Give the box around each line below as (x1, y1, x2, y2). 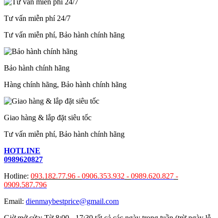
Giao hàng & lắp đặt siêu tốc (4, 113, 91, 122)
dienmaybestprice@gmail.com (26, 197, 119, 205)
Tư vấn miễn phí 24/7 (4, 14, 71, 22)
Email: (4, 197, 26, 205)
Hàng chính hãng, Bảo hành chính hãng (4, 80, 127, 89)
